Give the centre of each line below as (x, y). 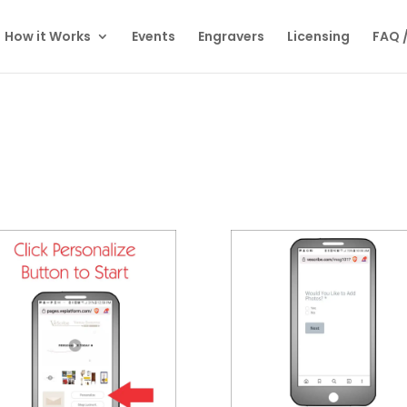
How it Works (48, 36)
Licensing (318, 36)
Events (154, 36)
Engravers (231, 36)
